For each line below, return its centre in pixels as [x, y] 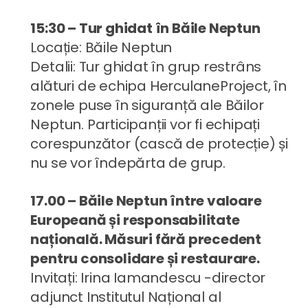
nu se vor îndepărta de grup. [128, 163]
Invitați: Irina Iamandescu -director [148, 277]
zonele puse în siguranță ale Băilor [147, 105]
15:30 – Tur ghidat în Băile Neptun [145, 28]
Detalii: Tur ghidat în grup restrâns [146, 66]
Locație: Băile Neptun [101, 47]
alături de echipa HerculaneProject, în [158, 86]
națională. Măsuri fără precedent [146, 239]
